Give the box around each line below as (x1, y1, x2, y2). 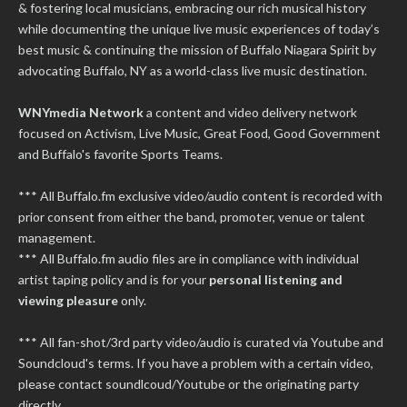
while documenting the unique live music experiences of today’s (18, 20, 380, 36)
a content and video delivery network (144, 104, 357, 120)
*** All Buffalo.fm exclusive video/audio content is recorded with (18, 187, 382, 203)
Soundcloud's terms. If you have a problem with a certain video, (18, 354, 373, 371)
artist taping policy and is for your (18, 271, 209, 287)
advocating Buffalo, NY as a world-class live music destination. (18, 62, 367, 78)
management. (18, 229, 95, 245)
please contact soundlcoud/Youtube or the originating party (18, 375, 359, 392)
